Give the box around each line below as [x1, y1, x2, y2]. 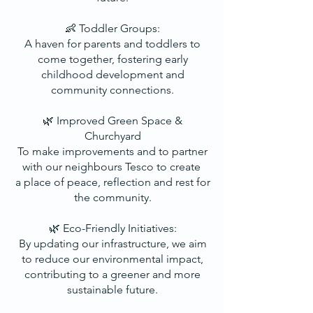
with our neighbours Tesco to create [22, 160, 203, 173]
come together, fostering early [37, 52, 188, 66]
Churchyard [84, 129, 141, 143]
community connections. [51, 83, 174, 96]
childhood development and [41, 68, 184, 81]
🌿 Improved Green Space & [43, 114, 182, 127]
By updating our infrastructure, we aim [18, 237, 207, 250]
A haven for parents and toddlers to [24, 37, 201, 50]
